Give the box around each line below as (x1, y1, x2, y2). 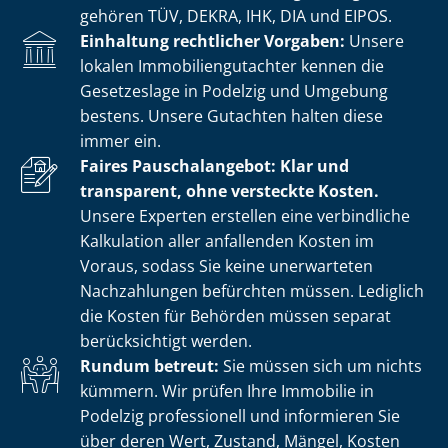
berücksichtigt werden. (80, 329, 252, 352)
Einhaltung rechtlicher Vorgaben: (80, 29, 345, 52)
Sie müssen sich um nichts (219, 354, 422, 377)
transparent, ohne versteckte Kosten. (80, 179, 379, 202)
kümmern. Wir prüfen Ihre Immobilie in (80, 379, 374, 402)
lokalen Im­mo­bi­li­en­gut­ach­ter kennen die (80, 54, 384, 77)
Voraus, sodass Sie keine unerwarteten (80, 254, 373, 277)
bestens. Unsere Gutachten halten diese (80, 104, 383, 127)
